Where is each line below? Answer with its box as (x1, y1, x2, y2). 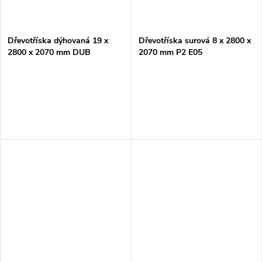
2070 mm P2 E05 (138, 47, 202, 58)
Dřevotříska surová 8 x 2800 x (138, 35, 251, 47)
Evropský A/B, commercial (8, 58, 105, 70)
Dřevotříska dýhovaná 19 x (8, 35, 108, 47)
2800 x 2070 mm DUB (8, 47, 91, 58)
